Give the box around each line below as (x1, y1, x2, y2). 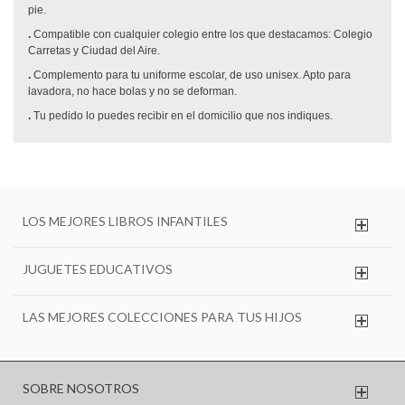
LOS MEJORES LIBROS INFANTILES (23, 212, 228, 229)
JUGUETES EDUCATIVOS (23, 260, 173, 277)
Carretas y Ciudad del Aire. (27, 43, 160, 57)
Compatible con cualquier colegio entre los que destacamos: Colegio (33, 27, 372, 41)
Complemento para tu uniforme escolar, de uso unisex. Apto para (33, 68, 351, 81)
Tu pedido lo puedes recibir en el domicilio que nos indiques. (33, 108, 333, 122)
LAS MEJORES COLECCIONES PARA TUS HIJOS (23, 308, 302, 325)
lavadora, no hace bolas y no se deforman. (27, 84, 237, 98)
